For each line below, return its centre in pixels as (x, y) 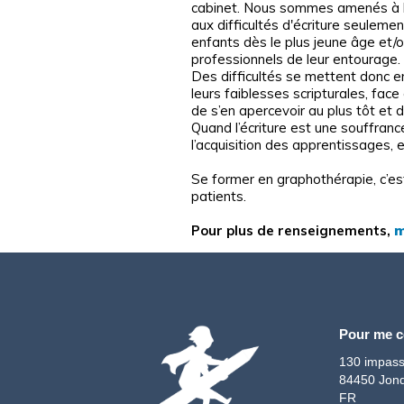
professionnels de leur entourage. (296, 59)
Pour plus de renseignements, (293, 230)
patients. (219, 196)
